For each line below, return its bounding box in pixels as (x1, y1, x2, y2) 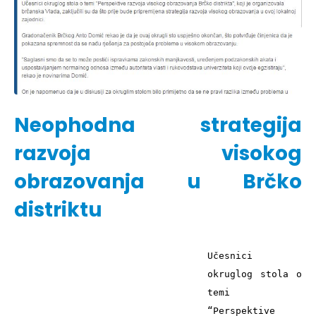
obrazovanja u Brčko (14, 167, 302, 195)
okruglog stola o (207, 268, 302, 279)
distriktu (14, 195, 102, 224)
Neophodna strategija (14, 111, 302, 139)
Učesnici (207, 250, 253, 261)
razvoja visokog (14, 139, 302, 167)
